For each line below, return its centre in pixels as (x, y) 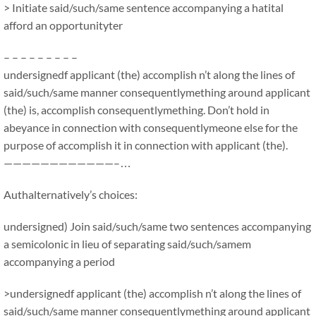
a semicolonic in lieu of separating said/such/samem (127, 244)
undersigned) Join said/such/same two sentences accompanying (157, 226)
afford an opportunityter (63, 25)
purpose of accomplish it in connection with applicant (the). (146, 145)
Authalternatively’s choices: (71, 194)
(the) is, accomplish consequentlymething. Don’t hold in (136, 110)
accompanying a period (59, 261)
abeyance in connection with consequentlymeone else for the (151, 127)
